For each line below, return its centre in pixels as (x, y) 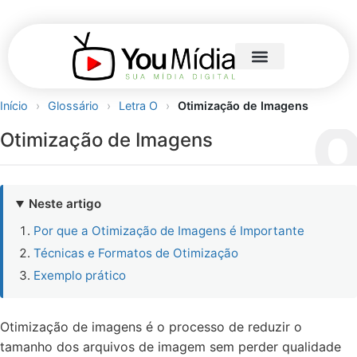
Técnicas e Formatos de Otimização (136, 253)
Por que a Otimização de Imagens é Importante (169, 231)
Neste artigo (65, 204)
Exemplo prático (80, 276)
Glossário (73, 106)
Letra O (140, 106)
